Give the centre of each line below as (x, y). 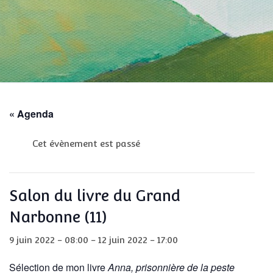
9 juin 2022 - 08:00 (49, 239)
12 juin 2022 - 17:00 (138, 239)
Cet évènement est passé (86, 144)
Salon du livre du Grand (95, 195)
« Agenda (31, 114)
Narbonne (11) (58, 217)
